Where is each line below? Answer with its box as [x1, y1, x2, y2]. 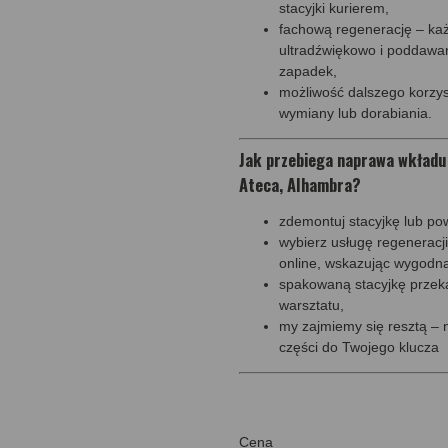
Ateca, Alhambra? [239, 171, 361, 197]
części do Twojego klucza [279, 338, 439, 355]
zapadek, [279, 62, 337, 79]
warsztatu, [279, 296, 344, 313]
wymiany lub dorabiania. [279, 104, 432, 121]
